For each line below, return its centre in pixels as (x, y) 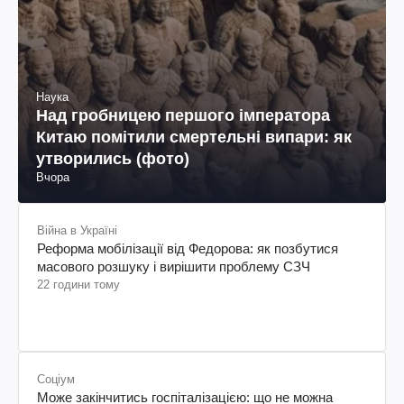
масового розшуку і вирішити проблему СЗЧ (174, 266)
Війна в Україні (77, 230)
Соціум (56, 379)
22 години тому (78, 284)
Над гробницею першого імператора (183, 115)
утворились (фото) (113, 158)
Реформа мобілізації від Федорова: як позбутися (188, 248)
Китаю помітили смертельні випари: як (194, 137)
